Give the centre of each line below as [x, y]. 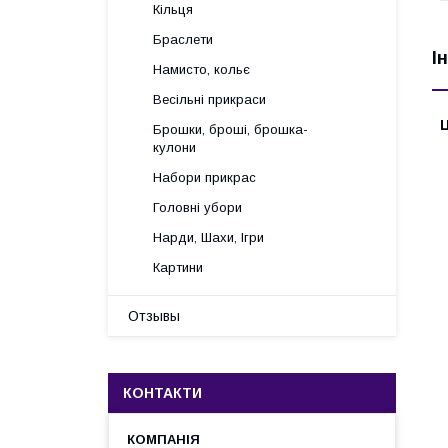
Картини [178, 267]
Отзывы [154, 316]
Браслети [183, 39]
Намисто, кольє [201, 69]
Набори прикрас [204, 177]
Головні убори [197, 207]
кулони [174, 147]
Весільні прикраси [209, 99]
